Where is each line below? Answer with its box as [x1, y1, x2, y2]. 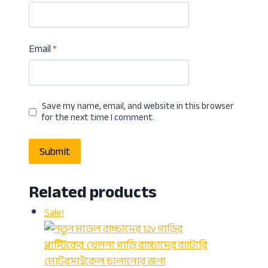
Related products [29, 176, 157, 208]
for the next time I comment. [42, 109, 155, 126]
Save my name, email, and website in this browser [42, 98, 234, 115]
